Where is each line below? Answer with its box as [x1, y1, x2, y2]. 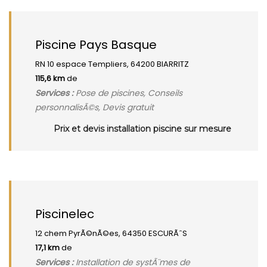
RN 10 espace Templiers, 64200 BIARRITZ [35, 58, 189, 70]
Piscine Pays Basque [35, 36, 157, 53]
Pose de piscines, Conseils [73, 87, 182, 99]
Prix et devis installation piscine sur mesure [54, 123, 231, 134]
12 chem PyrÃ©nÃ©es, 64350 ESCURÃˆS [35, 228, 187, 239]
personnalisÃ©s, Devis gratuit [35, 101, 154, 113]
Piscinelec [35, 206, 94, 222]
